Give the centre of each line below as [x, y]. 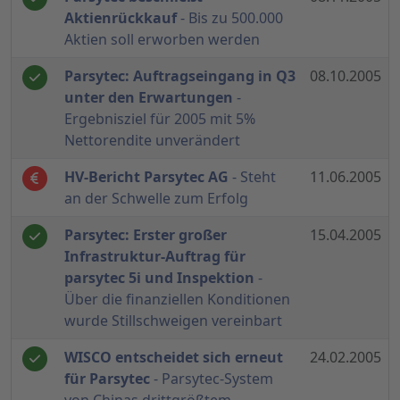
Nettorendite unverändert [152, 141]
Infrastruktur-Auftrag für [155, 257]
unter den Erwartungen [149, 98]
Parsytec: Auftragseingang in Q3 [180, 76]
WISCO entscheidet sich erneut [174, 358]
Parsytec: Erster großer [146, 235]
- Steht [252, 177]
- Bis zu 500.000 [230, 18]
